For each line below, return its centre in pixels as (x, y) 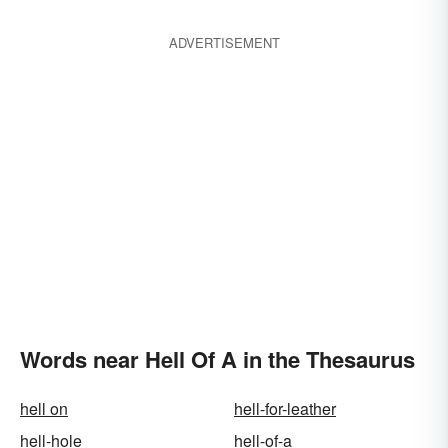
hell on (44, 408)
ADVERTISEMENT (224, 42)
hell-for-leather (285, 408)
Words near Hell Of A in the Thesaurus (217, 359)
